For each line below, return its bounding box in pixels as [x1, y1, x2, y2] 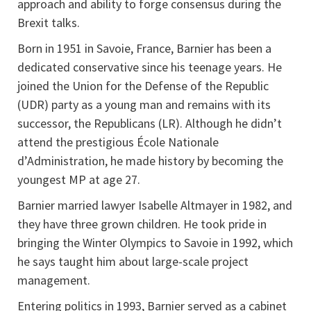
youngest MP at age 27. [17, 171, 140, 188]
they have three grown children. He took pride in [17, 216, 267, 233]
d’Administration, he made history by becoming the [17, 153, 283, 169]
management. [17, 272, 90, 289]
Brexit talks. [17, 15, 80, 31]
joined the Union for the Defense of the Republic [17, 78, 269, 94]
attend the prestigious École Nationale [17, 134, 219, 151]
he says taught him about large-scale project [17, 253, 249, 270]
